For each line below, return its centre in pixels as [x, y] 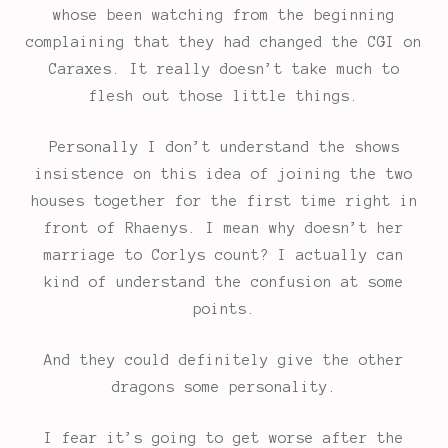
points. [224, 309]
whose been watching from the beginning [224, 15]
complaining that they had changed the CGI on [224, 42]
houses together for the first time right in [224, 201]
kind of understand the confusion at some [224, 282]
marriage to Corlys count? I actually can [224, 255]
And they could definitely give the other [224, 360]
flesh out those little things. [224, 96]
